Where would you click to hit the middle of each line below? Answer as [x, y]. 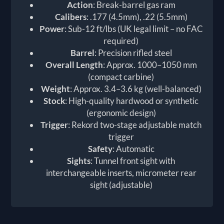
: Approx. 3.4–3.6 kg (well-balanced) [135, 88]
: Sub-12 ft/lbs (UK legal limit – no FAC [133, 28]
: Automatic [133, 148]
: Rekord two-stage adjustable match [135, 124]
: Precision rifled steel [133, 52]
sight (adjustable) [121, 184]
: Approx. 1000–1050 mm [150, 64]
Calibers [70, 16]
